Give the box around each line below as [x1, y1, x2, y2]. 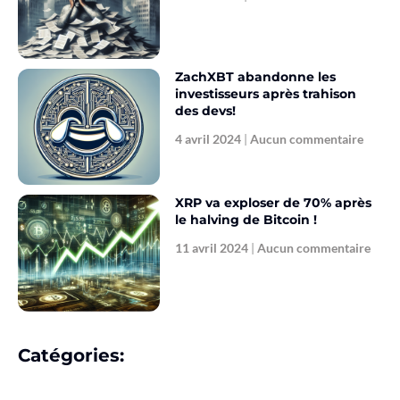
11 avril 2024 [175, 240, 252, 256]
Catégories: [18, 344, 124, 366]
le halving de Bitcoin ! [175, 212, 318, 229]
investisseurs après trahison [175, 85, 357, 102]
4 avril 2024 [175, 130, 245, 146]
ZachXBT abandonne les [175, 68, 337, 85]
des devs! [175, 102, 237, 119]
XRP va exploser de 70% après [175, 195, 372, 212]
